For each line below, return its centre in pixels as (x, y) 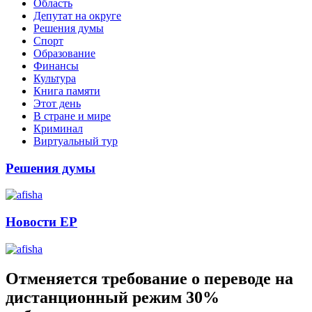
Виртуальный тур (76, 141)
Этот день (57, 103)
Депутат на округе (77, 15)
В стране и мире (72, 116)
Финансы (56, 65)
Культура (55, 78)
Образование (64, 53)
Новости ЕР (41, 222)
